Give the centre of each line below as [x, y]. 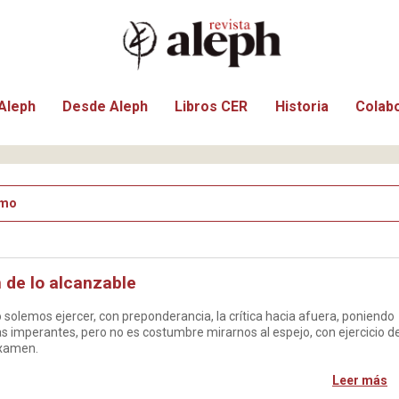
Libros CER [212, 106]
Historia [301, 106]
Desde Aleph [105, 106]
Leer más [360, 380]
